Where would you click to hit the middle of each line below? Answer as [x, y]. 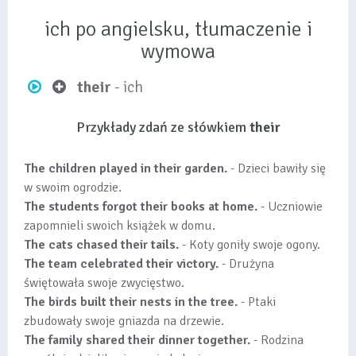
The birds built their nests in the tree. [131, 302]
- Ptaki [257, 302]
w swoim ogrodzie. [73, 188]
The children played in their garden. [126, 168]
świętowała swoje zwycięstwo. [104, 283]
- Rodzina [277, 340]
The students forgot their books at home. [141, 207]
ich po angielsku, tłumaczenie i [178, 29]
